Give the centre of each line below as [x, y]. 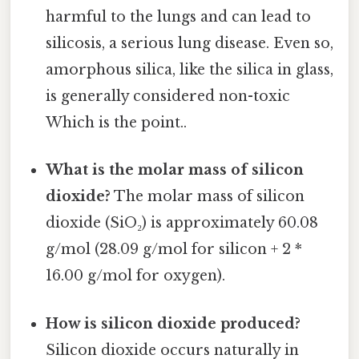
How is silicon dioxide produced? [173, 323]
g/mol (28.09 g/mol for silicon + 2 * [174, 250]
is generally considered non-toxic [168, 97]
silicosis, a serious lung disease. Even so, [190, 44]
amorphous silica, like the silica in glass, [190, 70]
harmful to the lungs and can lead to [179, 17]
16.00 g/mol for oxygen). [136, 276]
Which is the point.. [117, 123]
